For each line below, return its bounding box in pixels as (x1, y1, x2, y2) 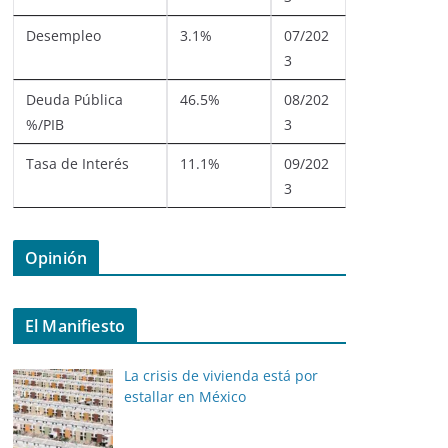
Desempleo (26, 26, 101, 45)
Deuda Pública (26, 90, 123, 109)
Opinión (25, 247, 88, 269)
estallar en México (123, 387, 246, 406)
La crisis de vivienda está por (123, 366, 318, 385)
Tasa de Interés (26, 154, 129, 173)
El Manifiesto (25, 315, 126, 337)
